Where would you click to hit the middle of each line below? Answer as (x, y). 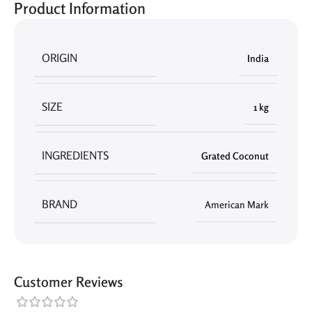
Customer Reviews (69, 282)
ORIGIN (60, 58)
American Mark (237, 204)
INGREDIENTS (75, 155)
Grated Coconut (235, 156)
